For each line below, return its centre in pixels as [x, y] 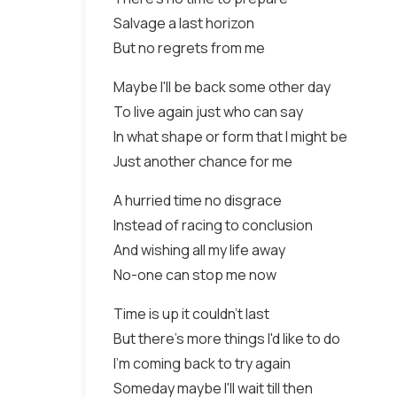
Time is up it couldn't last [191, 314]
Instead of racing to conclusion [213, 225]
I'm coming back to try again [202, 363]
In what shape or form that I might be [230, 136]
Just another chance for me [203, 161]
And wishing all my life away [199, 250]
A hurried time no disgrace [198, 200]
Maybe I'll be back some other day [222, 87]
